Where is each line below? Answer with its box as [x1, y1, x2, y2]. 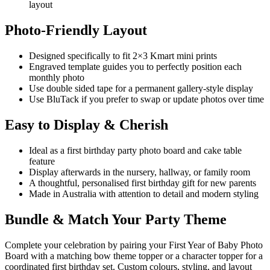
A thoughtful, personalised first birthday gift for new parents [29, 177, 256, 188]
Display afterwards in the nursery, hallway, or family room [29, 166, 250, 177]
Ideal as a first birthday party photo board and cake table [29, 145, 242, 155]
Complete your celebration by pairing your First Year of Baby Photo [5, 239, 263, 250]
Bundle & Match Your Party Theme [5, 211, 227, 227]
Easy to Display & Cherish [5, 117, 168, 133]
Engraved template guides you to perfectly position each [29, 61, 242, 72]
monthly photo [29, 72, 84, 83]
